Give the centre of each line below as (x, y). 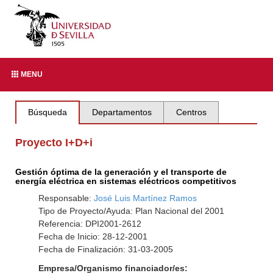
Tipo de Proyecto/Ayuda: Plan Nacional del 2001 (131, 211)
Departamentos (122, 112)
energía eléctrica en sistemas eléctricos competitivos (126, 181)
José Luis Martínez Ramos (145, 198)
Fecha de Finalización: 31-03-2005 (105, 249)
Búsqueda (48, 112)
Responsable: (66, 198)
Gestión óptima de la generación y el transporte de (121, 172)
